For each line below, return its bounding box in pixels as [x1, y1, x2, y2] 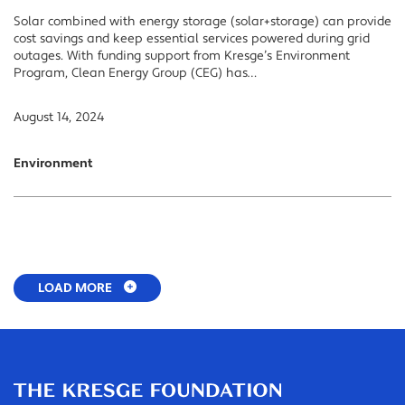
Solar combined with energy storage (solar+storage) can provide [14, 13, 391, 30]
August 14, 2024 [14, 108, 104, 126]
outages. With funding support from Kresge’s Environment [14, 47, 350, 64]
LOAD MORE [38, 279, 112, 297]
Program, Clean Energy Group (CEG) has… [14, 64, 257, 81]
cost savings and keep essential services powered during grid [14, 30, 370, 47]
